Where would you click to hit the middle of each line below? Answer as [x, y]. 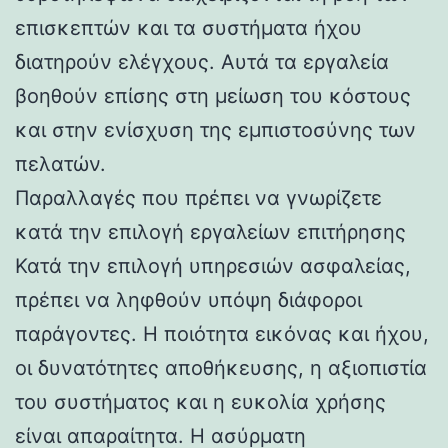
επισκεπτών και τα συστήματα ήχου [188, 27]
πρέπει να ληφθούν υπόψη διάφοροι [188, 299]
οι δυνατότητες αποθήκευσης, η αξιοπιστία [221, 367]
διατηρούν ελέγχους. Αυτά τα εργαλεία [202, 61]
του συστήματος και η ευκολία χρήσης [200, 401]
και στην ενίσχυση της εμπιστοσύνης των [215, 129]
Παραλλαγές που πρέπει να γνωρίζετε [198, 197]
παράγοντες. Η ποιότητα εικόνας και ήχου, [222, 333]
